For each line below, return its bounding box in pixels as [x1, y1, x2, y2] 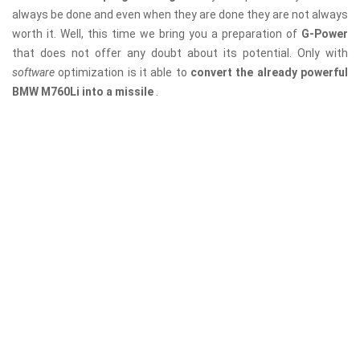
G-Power [301, 27, 348, 41]
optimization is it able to [58, 66, 191, 80]
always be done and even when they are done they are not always [12, 8, 348, 22]
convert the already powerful [190, 66, 349, 80]
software [12, 66, 59, 80]
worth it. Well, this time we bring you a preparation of [12, 27, 301, 41]
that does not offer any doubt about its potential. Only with [12, 47, 348, 60]
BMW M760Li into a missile [12, 85, 156, 99]
